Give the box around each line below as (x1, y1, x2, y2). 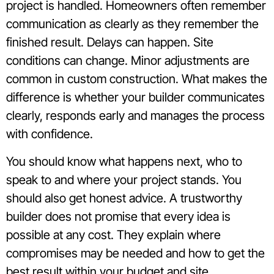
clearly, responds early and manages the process (6, 108, 265, 124)
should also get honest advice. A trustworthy (6, 190, 242, 206)
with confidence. (6, 127, 93, 142)
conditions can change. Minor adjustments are (6, 53, 250, 68)
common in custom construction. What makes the (6, 72, 267, 87)
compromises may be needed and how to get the (6, 245, 265, 261)
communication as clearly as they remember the (6, 17, 259, 32)
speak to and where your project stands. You (6, 172, 242, 187)
